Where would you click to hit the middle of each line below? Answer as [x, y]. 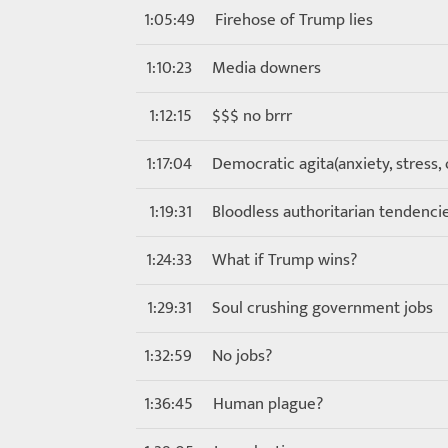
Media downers [266, 68]
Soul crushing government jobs [322, 308]
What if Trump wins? [284, 260]
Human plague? [268, 404]
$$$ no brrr [252, 116]
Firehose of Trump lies [294, 20]
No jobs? [242, 356]
